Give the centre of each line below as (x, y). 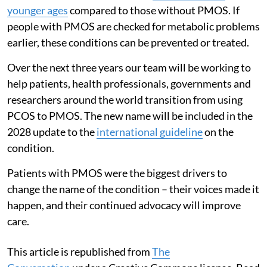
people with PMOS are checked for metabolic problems (133, 26)
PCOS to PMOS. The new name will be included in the (130, 115)
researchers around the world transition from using (125, 99)
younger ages (38, 10)
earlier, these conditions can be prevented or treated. (128, 42)
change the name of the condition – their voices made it (133, 189)
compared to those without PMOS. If (154, 10)
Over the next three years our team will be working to (129, 67)
